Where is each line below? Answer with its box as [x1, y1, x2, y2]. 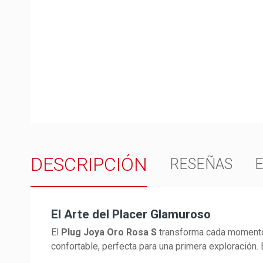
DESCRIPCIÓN [31, 153, 147, 176]
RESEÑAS [170, 156, 233, 173]
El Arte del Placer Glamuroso [51, 207, 211, 221]
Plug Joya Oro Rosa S [61, 227, 157, 238]
